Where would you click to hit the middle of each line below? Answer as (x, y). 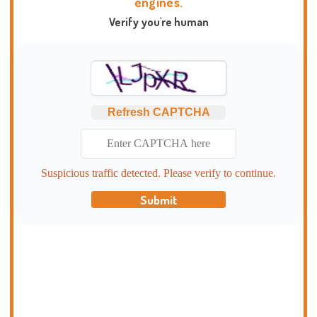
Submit (158, 199)
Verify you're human (158, 22)
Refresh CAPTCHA (158, 112)
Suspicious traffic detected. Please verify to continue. (158, 173)
